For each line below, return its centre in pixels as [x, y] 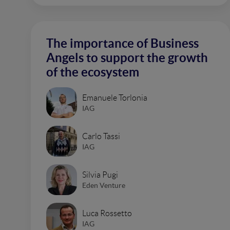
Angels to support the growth [127, 58]
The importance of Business [122, 43]
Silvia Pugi [100, 175]
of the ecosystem [93, 72]
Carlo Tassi [101, 136]
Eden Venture [104, 185]
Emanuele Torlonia [115, 98]
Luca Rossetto [107, 213]
